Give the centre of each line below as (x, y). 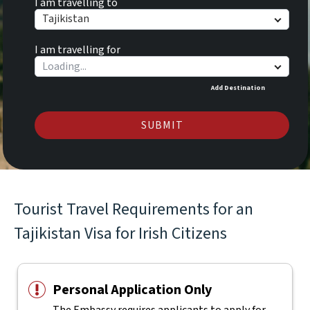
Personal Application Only (132, 290)
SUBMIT (162, 125)
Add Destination (238, 88)
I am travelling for (77, 49)
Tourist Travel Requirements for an (134, 209)
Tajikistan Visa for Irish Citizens (120, 234)
